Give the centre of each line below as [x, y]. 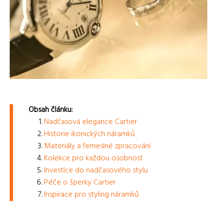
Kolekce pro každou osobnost [93, 158]
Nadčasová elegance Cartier [91, 122]
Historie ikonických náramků [89, 134]
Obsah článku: [51, 110]
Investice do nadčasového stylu [96, 170]
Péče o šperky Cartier [80, 182]
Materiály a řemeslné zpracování [97, 146]
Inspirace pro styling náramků [91, 194]
